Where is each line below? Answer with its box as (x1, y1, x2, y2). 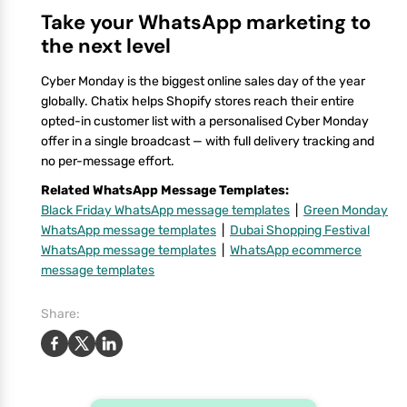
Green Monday (303, 202, 388, 218)
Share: (41, 305, 80, 322)
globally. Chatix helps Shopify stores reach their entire (41, 93, 354, 109)
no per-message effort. (41, 153, 174, 169)
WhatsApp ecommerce (230, 242, 362, 258)
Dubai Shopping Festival (230, 222, 370, 238)
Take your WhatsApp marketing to (41, 8, 371, 35)
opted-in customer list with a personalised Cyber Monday (41, 113, 369, 129)
